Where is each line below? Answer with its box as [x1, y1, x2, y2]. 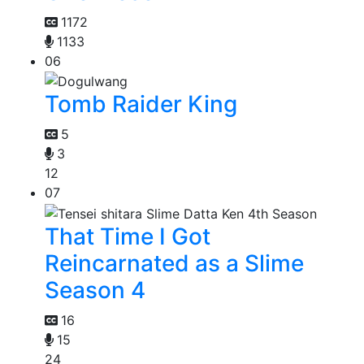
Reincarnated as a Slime [45, 249, 304, 277]
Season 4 [45, 275, 145, 304]
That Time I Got [45, 222, 210, 250]
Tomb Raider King [45, 90, 237, 119]
